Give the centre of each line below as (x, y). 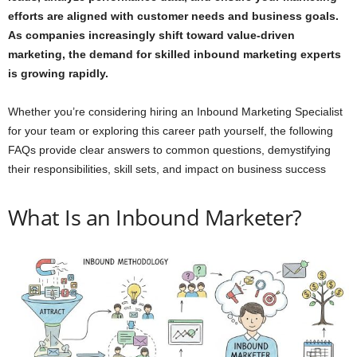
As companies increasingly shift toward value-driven (151, 35)
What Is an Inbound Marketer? (155, 218)
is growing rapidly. (58, 74)
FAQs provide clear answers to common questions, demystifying (169, 150)
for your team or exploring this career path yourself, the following (171, 131)
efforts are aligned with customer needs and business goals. (173, 16)
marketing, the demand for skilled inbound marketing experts (175, 55)
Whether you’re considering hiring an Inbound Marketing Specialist (175, 112)
